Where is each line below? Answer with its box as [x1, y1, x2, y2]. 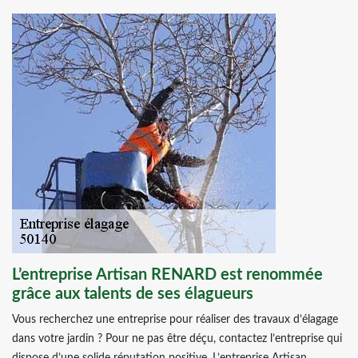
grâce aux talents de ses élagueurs [12, 286, 253, 302]
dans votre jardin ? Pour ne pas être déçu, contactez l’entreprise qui [12, 333, 342, 344]
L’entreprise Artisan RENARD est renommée [12, 267, 323, 283]
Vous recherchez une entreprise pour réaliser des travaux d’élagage [12, 314, 338, 325]
